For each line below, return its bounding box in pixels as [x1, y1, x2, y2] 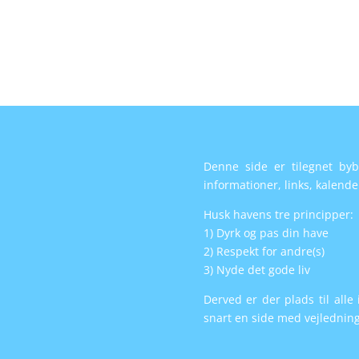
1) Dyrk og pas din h [203, 224, 310, 240]
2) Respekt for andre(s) [203, 243, 325, 259]
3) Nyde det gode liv [203, 261, 310, 277]
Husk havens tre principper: [203, 206, 353, 222]
